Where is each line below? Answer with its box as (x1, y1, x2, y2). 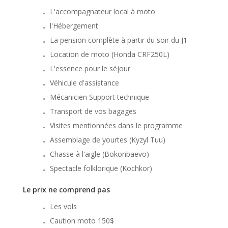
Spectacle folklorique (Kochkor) (50, 163, 152, 174)
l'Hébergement (50, 21, 98, 31)
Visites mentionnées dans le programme (50, 121, 183, 131)
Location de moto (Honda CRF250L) (50, 49, 169, 60)
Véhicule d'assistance (50, 78, 119, 88)
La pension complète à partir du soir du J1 (50, 35, 187, 45)
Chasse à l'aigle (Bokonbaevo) (50, 149, 149, 159)
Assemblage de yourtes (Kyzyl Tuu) (50, 135, 165, 145)
